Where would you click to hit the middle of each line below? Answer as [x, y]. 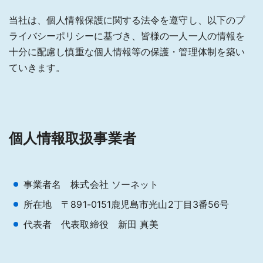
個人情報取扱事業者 [73, 138]
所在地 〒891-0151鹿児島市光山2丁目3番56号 [127, 204]
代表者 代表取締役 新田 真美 [91, 224]
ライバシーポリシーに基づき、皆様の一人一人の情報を [127, 36]
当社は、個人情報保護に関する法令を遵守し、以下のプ [127, 20]
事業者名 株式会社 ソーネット [91, 184]
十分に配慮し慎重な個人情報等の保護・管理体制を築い [127, 51]
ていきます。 [37, 67]
